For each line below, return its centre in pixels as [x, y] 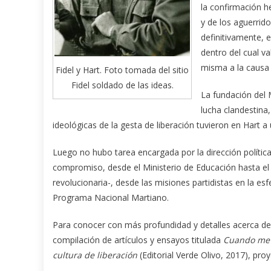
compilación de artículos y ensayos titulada [138, 240]
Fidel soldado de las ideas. [122, 85]
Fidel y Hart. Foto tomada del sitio [122, 70]
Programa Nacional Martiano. [111, 197]
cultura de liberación [96, 255]
